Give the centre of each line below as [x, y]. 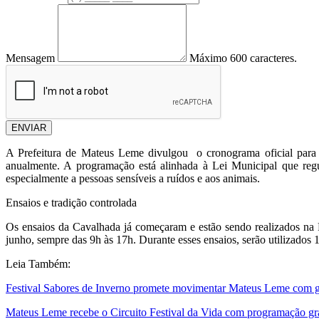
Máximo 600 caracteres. [243, 58]
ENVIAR [29, 128]
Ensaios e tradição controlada [71, 203]
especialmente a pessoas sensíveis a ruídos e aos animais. [133, 179]
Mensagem [30, 58]
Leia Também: [38, 264]
